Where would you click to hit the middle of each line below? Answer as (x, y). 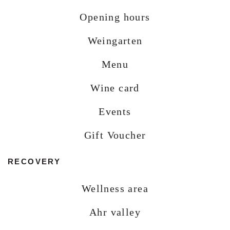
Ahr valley (115, 212)
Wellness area (115, 189)
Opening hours (115, 17)
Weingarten (115, 41)
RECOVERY (34, 162)
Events (115, 112)
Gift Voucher (115, 135)
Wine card (115, 88)
